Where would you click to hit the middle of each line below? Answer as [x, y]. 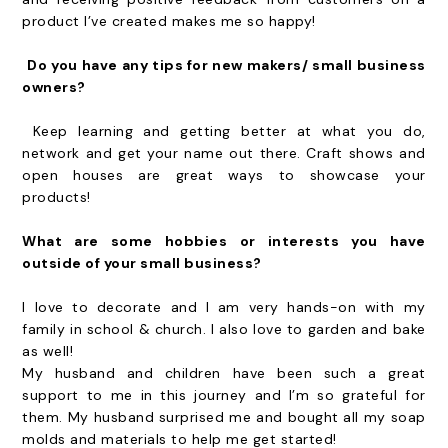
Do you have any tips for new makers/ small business [226, 65]
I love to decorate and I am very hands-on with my [224, 307]
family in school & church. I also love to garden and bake [224, 329]
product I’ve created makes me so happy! [169, 21]
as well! [48, 351]
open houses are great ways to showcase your [224, 175]
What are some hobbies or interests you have [224, 241]
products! [56, 197]
